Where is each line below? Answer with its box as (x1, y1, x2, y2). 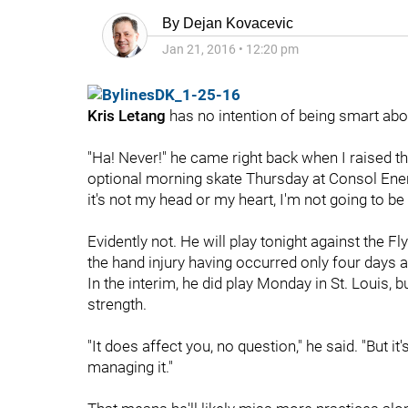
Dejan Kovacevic (183, 15, 293, 31)
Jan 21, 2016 (162, 42, 236, 56)
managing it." (87, 358, 173, 376)
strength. (87, 295, 147, 313)
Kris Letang (87, 107, 166, 125)
